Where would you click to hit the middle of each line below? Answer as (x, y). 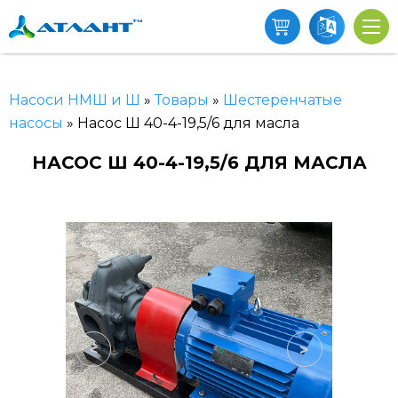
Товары (182, 100)
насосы (36, 123)
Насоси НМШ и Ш (75, 100)
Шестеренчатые (283, 100)
